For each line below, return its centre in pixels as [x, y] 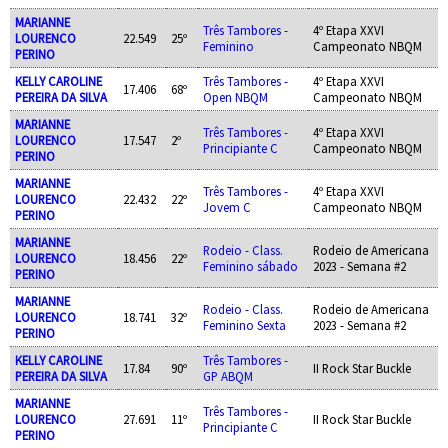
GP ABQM [227, 375]
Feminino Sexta [244, 324]
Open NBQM [235, 96]
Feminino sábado [250, 265]
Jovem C [226, 206]
